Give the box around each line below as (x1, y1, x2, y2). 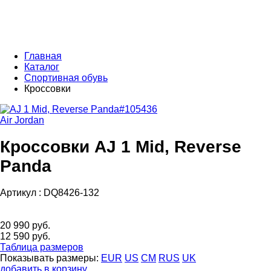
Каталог (24, 62, 59, 72)
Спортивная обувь (24, 73, 108, 83)
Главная (24, 51, 62, 61)
